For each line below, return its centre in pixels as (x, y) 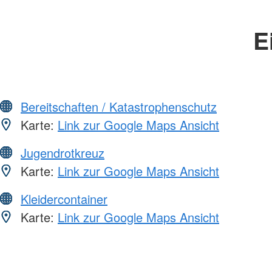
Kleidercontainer (64, 199)
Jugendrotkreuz (63, 153)
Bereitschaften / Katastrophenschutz (119, 107)
